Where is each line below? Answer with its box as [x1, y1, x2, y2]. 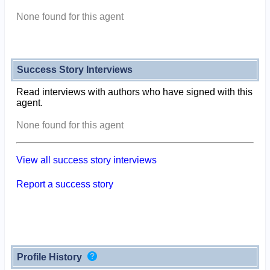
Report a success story [16, 178, 113, 189]
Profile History [16, 251, 84, 262]
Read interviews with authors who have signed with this [16, 86, 253, 97]
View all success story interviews [16, 154, 157, 165]
